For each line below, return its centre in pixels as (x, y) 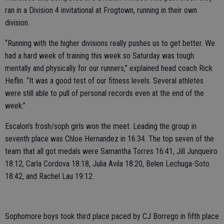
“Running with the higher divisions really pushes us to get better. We (110, 43)
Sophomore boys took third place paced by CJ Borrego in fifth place (112, 216)
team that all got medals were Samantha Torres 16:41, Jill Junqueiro (111, 151)
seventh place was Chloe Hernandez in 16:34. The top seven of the (109, 139)
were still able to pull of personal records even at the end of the (104, 93)
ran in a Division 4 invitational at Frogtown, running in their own (101, 10)
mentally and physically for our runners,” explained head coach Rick (109, 68)
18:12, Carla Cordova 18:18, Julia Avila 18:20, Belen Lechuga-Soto (107, 164)
